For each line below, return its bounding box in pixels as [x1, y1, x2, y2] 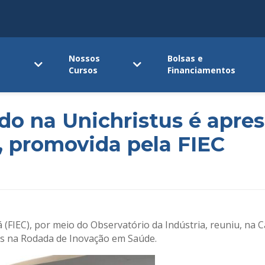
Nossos [69, 53, 101, 64]
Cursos [69, 64, 98, 76]
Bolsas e [167, 53, 203, 64]
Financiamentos [167, 64, 236, 76]
